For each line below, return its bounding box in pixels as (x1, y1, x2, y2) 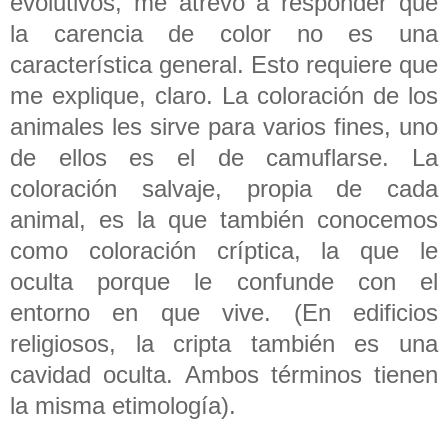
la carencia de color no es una (10, 19, 438, 47)
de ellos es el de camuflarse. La (10, 143, 438, 171)
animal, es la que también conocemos (10, 205, 438, 233)
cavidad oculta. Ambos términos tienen (10, 360, 438, 388)
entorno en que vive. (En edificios (10, 298, 438, 326)
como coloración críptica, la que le (10, 236, 438, 264)
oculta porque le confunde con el (10, 267, 438, 295)
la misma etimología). (10, 391, 243, 419)
